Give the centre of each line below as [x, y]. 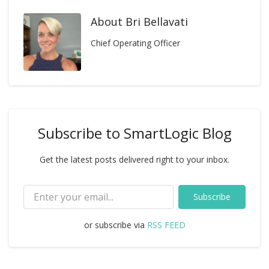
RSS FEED [166, 225]
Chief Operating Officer [135, 43]
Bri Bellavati [157, 22]
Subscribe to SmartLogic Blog [134, 133]
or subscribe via [115, 225]
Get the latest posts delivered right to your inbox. [134, 160]
